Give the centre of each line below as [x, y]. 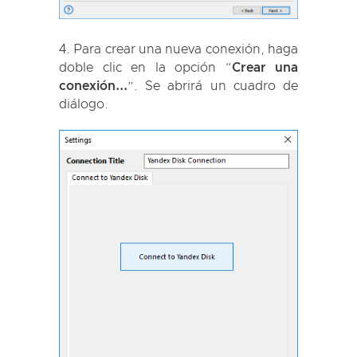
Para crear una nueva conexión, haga [186, 50]
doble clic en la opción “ [145, 68]
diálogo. [84, 105]
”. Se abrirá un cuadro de [213, 86]
